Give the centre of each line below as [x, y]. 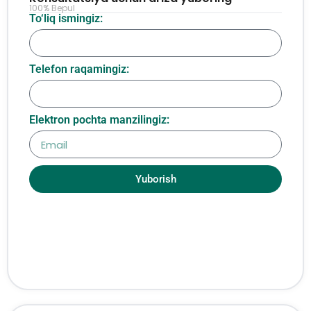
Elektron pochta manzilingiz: [99, 120]
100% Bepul [52, 8]
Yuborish [155, 179]
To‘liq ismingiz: [66, 18]
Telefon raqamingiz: [79, 69]
